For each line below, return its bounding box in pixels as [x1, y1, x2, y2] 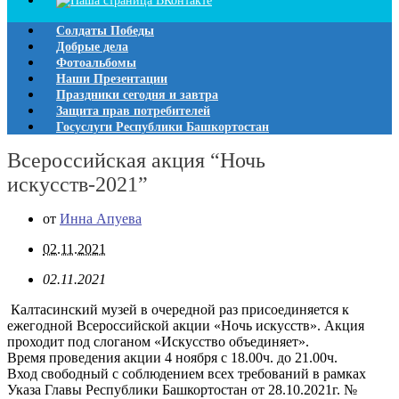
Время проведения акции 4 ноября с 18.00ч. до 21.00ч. [7, 350, 338, 366]
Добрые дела [56, 40, 128, 53]
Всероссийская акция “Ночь [7, 149, 265, 173]
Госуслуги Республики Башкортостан [56, 120, 269, 134]
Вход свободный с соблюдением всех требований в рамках [7, 366, 366, 382]
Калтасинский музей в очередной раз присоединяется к [7, 302, 349, 318]
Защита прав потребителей [56, 104, 210, 118]
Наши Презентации [56, 72, 167, 85]
